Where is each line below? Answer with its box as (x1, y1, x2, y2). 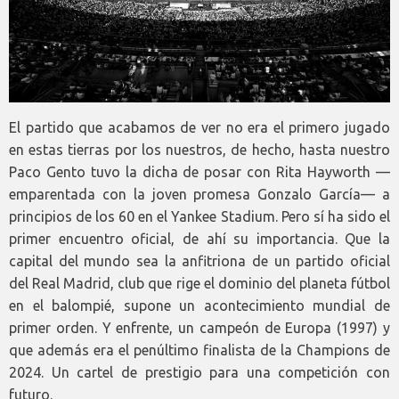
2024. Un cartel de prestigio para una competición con (9, 363, 390, 380)
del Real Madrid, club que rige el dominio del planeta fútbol (9, 274, 390, 291)
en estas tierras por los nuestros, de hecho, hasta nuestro (9, 141, 390, 158)
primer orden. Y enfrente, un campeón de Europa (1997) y (9, 319, 390, 336)
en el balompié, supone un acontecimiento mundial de (9, 297, 390, 313)
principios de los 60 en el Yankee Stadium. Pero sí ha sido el (9, 208, 390, 224)
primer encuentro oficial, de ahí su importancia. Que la (9, 230, 390, 247)
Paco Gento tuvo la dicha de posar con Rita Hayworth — (9, 163, 390, 180)
